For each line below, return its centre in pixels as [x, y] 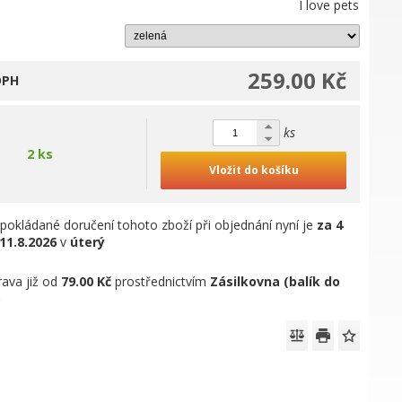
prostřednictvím [161, 281]
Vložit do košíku [253, 170]
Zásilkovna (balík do [275, 281]
